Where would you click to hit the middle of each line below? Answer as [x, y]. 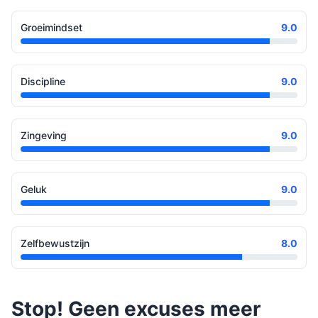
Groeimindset [51, 28]
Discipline [43, 82]
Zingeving [44, 136]
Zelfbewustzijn [55, 243]
